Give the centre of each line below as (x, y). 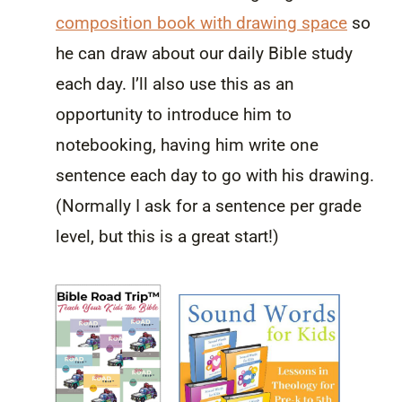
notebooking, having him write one (187, 144)
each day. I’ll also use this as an (175, 83)
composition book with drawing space (201, 22)
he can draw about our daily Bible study (204, 53)
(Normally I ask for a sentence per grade (209, 205)
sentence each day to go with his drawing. (215, 175)
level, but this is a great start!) (167, 236)
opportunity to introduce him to (174, 114)
